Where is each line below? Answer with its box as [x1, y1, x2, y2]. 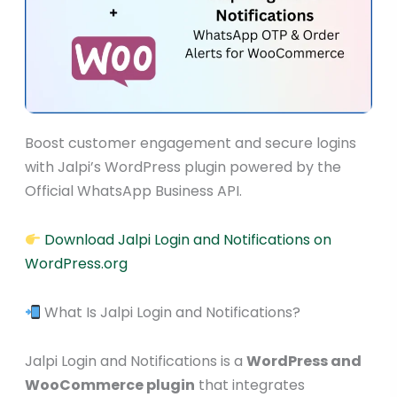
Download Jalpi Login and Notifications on [41, 230, 332, 251]
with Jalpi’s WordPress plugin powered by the [24, 157, 341, 178]
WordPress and [245, 351, 362, 372]
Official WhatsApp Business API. [24, 181, 242, 202]
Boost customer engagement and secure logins [24, 133, 356, 154]
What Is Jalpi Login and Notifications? [41, 302, 301, 323]
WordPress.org [24, 253, 128, 275]
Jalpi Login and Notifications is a [24, 351, 246, 372]
